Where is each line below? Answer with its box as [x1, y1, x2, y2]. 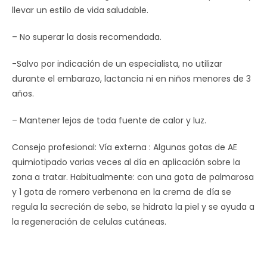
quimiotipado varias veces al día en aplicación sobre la [12, 156, 240, 168]
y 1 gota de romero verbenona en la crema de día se [12, 186, 231, 198]
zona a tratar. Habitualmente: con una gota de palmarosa [12, 171, 254, 183]
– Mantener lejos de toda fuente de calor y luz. [12, 114, 206, 126]
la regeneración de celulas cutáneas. [12, 216, 166, 228]
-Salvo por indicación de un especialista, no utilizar [12, 58, 222, 70]
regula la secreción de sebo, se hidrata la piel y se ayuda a [12, 201, 254, 213]
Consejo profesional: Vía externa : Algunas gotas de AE [12, 141, 237, 153]
